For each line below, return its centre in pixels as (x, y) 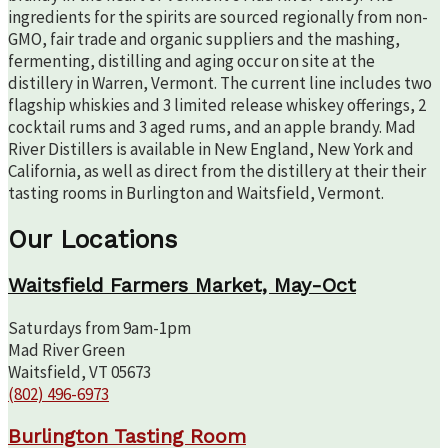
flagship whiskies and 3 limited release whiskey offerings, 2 (217, 104)
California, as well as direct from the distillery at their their (217, 170)
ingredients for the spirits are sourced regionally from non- (218, 16)
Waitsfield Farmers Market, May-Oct (182, 286)
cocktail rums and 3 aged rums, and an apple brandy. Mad (212, 126)
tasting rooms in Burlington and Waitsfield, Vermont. (196, 192)
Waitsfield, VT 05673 (79, 372)
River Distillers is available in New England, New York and (211, 148)
